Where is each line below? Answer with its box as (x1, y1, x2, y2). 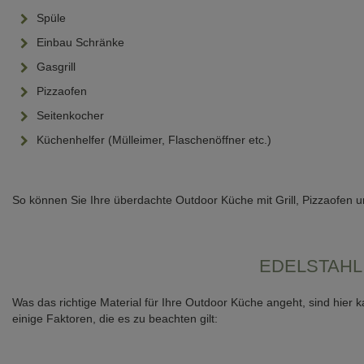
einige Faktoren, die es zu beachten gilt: (12, 312, 218, 326)
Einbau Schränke (37, 36, 124, 50)
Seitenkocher (37, 109, 104, 123)
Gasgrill (37, 60, 76, 74)
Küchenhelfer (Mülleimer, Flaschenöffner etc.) (37, 133, 271, 147)
